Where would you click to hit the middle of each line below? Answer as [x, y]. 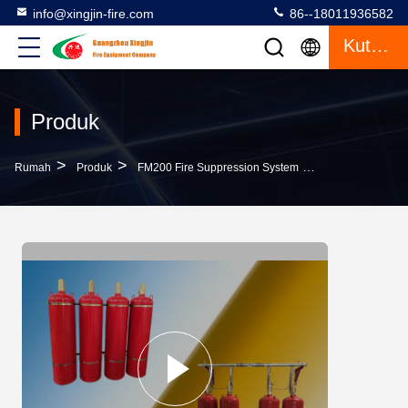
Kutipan [380, 46]
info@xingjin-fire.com [93, 14]
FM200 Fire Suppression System [218, 168]
